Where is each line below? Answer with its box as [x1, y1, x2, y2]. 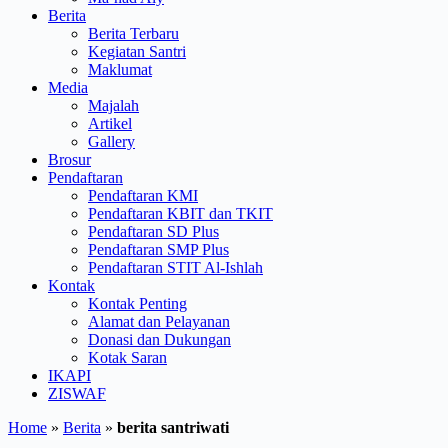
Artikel [88, 114, 132, 132]
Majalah [88, 96, 139, 114]
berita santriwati [117, 418, 229, 436]
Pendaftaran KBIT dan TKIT [88, 204, 273, 222]
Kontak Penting [88, 294, 187, 312]
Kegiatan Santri [88, 42, 186, 60]
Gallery [88, 132, 135, 150]
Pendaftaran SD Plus [88, 222, 219, 240]
